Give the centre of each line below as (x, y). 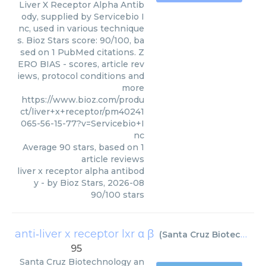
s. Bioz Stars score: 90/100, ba (81, 40)
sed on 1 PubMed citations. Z (82, 52)
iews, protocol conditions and (81, 76)
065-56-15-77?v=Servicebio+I (83, 123)
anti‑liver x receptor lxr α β (84, 234)
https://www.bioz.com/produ (83, 100)
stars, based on (106, 147)
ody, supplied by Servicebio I (83, 17)
